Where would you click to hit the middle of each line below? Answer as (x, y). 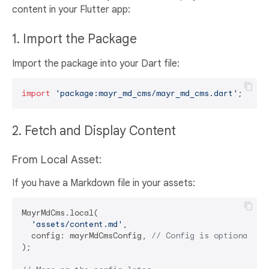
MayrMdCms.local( (60, 213)
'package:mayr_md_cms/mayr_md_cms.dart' (147, 94)
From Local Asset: (57, 160)
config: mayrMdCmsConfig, (86, 236)
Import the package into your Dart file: (96, 64)
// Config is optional (202, 236)
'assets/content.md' (77, 225)
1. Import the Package (76, 39)
